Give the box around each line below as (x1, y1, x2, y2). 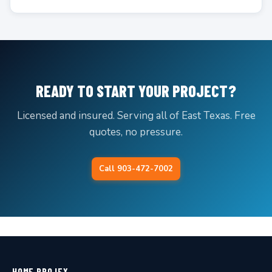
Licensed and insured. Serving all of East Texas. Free (16, 109, 256, 123)
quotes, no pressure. (89, 125, 183, 139)
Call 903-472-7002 (99, 163, 173, 174)
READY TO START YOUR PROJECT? (36, 81, 236, 100)
